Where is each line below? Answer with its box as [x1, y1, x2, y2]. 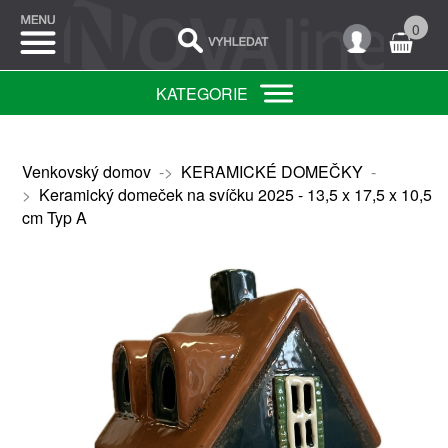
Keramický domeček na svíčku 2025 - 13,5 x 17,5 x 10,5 [38, 183, 432, 206]
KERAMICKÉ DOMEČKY [180, 160, 363, 183]
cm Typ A [21, 206, 87, 229]
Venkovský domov [21, 160, 151, 183]
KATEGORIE [155, 82, 248, 105]
